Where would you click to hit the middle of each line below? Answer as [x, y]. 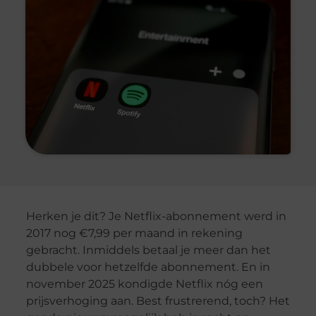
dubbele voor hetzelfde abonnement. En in [148, 267]
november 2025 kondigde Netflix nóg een [144, 284]
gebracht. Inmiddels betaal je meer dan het [148, 250]
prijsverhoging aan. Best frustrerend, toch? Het [158, 300]
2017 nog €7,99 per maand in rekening [134, 233]
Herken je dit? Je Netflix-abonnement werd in [156, 216]
